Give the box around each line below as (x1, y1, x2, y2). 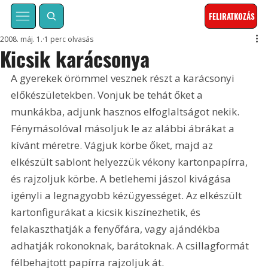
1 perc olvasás (44, 34, 94, 45)
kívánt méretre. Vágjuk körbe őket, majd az (11, 138, 216, 153)
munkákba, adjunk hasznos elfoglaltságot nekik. (11, 105, 242, 119)
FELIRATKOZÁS (209, 10, 255, 23)
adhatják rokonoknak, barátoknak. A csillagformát (11, 239, 252, 253)
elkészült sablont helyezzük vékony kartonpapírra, (11, 155, 251, 169)
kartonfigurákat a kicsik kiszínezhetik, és (11, 205, 203, 220)
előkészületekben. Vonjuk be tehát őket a (11, 88, 206, 102)
